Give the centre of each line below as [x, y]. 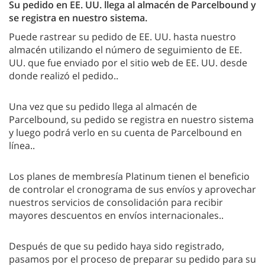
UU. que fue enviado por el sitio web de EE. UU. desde [128, 62]
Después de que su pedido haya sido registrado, [117, 246]
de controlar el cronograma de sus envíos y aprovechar [132, 189]
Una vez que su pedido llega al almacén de [103, 106]
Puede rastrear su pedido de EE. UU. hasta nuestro [122, 36]
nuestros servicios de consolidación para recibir [116, 202]
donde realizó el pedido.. [64, 75]
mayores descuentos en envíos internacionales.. [116, 215]
